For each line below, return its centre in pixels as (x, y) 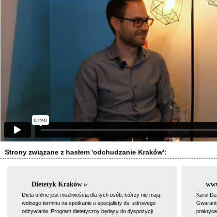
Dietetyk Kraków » (59, 184)
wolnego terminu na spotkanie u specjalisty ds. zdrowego (89, 203)
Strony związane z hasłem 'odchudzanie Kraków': (86, 152)
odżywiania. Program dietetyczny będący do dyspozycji (87, 211)
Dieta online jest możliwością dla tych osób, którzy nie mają (91, 194)
